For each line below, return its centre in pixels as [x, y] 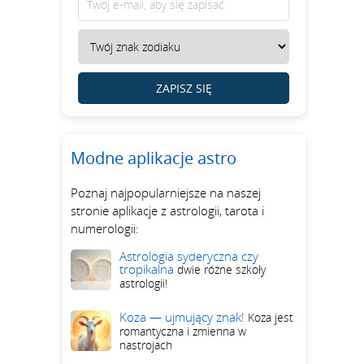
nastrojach [146, 345]
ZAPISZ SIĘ [184, 88]
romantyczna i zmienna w [183, 331]
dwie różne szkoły [221, 269]
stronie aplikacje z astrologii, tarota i [167, 210]
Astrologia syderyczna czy [189, 256]
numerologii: [105, 228]
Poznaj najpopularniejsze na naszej [166, 193]
